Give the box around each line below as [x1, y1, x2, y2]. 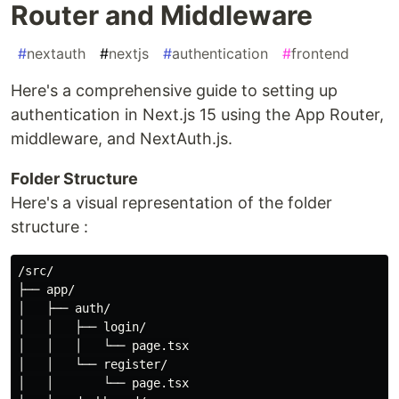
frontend [291, 44, 349, 62]
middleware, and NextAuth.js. [11, 128, 232, 148]
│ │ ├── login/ [18, 319, 146, 334]
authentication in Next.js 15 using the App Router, [11, 104, 384, 124]
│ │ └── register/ [18, 356, 167, 371]
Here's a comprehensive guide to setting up [11, 80, 338, 100]
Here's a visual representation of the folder [11, 192, 332, 212]
